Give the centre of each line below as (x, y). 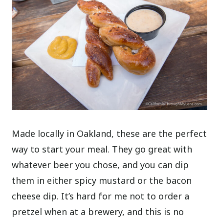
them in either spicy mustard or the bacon (102, 181)
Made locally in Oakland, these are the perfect (109, 134)
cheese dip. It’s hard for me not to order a (101, 196)
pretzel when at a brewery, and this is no (98, 212)
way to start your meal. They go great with (102, 149)
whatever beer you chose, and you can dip (100, 165)
